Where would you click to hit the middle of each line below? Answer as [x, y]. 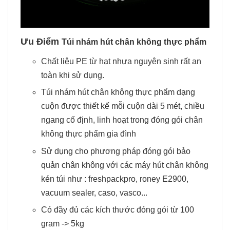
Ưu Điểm [41, 41]
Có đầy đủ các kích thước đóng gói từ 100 [118, 210]
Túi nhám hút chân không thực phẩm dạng [118, 92]
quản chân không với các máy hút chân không [125, 165]
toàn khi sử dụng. [74, 75]
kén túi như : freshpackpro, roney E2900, [115, 179]
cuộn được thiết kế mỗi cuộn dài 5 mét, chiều [123, 106]
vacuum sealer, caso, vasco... [94, 193]
